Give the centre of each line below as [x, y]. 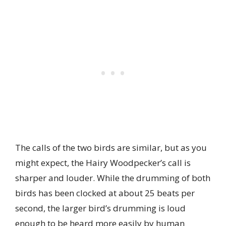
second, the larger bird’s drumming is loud [100, 208]
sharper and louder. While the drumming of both [113, 178]
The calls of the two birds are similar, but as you [111, 148]
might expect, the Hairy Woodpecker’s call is [103, 163]
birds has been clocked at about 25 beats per [105, 193]
